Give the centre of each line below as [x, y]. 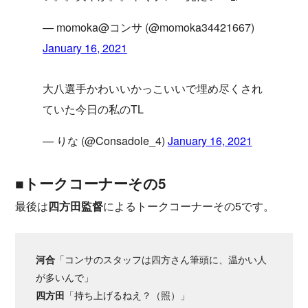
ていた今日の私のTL [93, 109]
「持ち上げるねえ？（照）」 [127, 295]
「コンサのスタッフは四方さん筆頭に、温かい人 [161, 259]
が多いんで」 [65, 277]
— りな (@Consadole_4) [105, 141]
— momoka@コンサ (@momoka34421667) [148, 27]
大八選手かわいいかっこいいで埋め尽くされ [153, 89]
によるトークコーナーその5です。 [189, 206]
